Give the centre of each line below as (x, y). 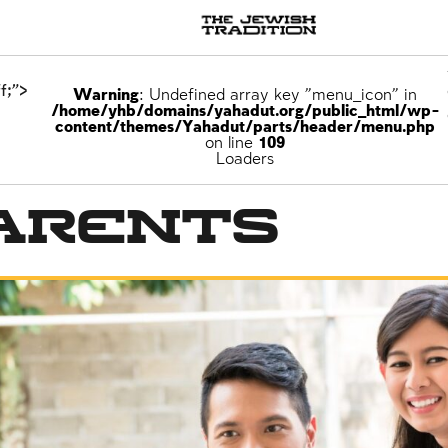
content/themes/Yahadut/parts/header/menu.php (245, 127)
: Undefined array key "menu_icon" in (278, 95)
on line (232, 143)
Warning (106, 95)
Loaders (245, 159)
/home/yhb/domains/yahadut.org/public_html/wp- (245, 111)
